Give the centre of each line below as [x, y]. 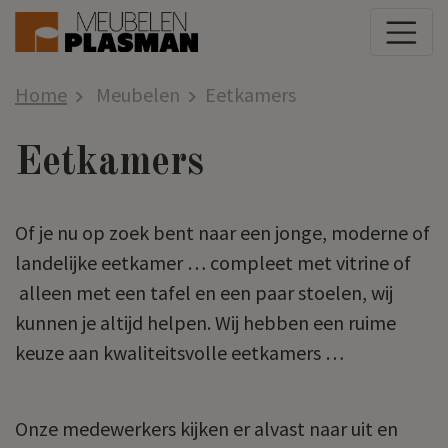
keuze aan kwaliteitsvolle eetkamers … [183, 352]
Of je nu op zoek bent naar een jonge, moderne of [222, 232]
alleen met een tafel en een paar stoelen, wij [204, 292]
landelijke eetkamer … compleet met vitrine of [213, 262]
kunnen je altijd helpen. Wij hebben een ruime [205, 322]
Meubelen [136, 94]
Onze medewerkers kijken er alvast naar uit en [206, 428]
